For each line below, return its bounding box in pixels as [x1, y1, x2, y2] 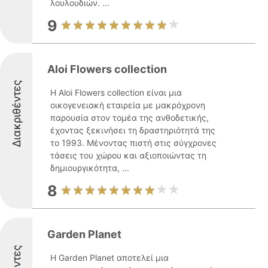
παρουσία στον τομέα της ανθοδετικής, [50, 112, 209, 123]
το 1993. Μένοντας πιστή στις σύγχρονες [50, 138, 217, 148]
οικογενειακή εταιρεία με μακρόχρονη [50, 100, 205, 110]
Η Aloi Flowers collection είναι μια [50, 87, 182, 98]
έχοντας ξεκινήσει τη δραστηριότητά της [50, 125, 215, 135]
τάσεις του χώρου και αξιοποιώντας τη [50, 150, 206, 160]
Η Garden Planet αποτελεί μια [50, 252, 169, 263]
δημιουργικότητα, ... [50, 163, 129, 173]
